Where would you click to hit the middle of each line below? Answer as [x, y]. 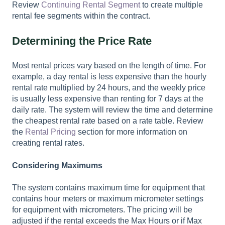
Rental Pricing [50, 132]
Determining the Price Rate [82, 41]
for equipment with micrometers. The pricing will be [102, 210]
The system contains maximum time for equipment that [108, 188]
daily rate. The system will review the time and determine [113, 110]
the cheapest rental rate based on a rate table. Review [108, 121]
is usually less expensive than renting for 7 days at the [108, 99]
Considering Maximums [57, 165]
